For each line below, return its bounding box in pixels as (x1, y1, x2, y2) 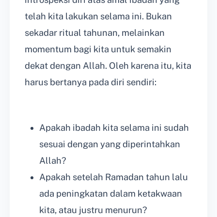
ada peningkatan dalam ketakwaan (39, 188, 182, 199)
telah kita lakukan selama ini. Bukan (25, 11, 172, 21)
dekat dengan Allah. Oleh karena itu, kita (25, 60, 191, 71)
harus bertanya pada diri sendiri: (25, 77, 156, 87)
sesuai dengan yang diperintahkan (39, 139, 180, 149)
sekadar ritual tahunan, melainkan (25, 27, 165, 38)
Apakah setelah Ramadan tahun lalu (39, 171, 188, 182)
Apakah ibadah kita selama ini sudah (39, 122, 189, 133)
